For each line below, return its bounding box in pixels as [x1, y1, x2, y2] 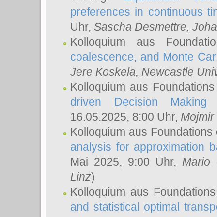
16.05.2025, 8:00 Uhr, [70, 110, 181, 123]
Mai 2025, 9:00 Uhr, [70, 155, 182, 168]
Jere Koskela [70, 65, 136, 78]
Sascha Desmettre [94, 20, 186, 33]
